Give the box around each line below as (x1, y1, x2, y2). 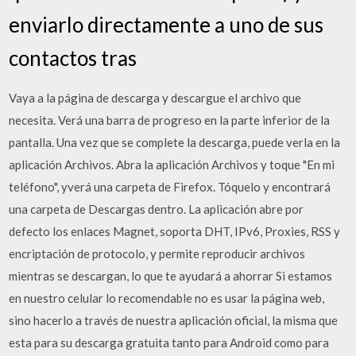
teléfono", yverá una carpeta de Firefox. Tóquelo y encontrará (9, 179, 331, 194)
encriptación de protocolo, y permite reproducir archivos (9, 246, 306, 261)
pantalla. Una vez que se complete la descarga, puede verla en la (9, 134, 341, 149)
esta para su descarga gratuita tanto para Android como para (9, 335, 330, 350)
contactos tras (9, 44, 137, 71)
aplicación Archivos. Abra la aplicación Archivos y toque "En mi (9, 157, 335, 172)
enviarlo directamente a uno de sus (9, 11, 324, 37)
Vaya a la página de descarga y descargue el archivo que (9, 90, 302, 105)
